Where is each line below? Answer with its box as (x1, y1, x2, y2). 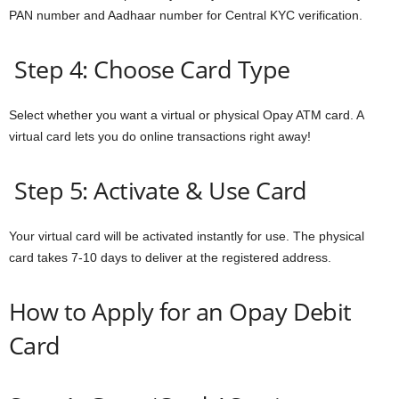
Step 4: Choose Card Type (9, 52, 290, 85)
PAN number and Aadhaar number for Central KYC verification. (9, 7, 366, 22)
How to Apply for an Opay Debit (9, 294, 352, 328)
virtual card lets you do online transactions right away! (9, 128, 311, 143)
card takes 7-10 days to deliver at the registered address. (9, 249, 331, 265)
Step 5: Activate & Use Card (9, 173, 307, 207)
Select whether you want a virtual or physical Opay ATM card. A (9, 107, 363, 122)
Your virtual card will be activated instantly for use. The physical (9, 228, 364, 243)
